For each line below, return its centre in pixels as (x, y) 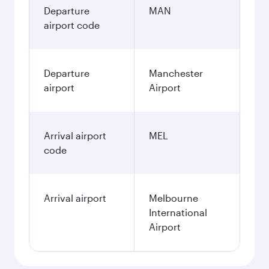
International (178, 212)
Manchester (176, 73)
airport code (72, 25)
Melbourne (174, 198)
